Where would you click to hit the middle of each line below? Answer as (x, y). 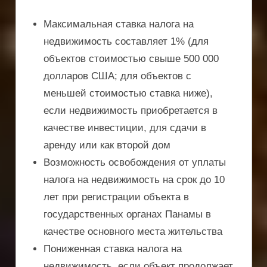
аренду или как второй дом (107, 145)
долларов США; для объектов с (118, 76)
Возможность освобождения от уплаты (135, 163)
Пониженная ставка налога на (113, 249)
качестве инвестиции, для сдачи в (125, 128)
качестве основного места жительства (133, 232)
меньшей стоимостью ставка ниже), (128, 94)
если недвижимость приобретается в (131, 111)
